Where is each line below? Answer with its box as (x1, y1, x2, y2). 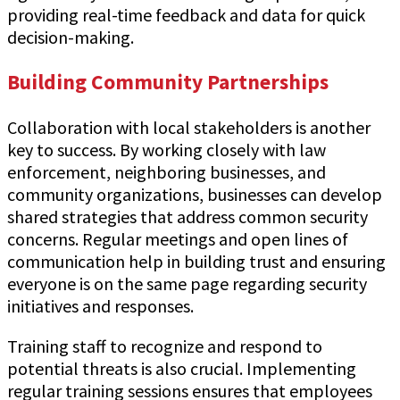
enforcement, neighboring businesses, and (7, 160, 326, 183)
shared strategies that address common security (7, 204, 368, 228)
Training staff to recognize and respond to (7, 334, 322, 357)
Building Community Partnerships (7, 69, 329, 96)
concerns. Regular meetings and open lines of (7, 227, 348, 250)
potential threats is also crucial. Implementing (7, 356, 356, 379)
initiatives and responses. (7, 294, 194, 317)
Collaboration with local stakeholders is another (7, 115, 371, 138)
